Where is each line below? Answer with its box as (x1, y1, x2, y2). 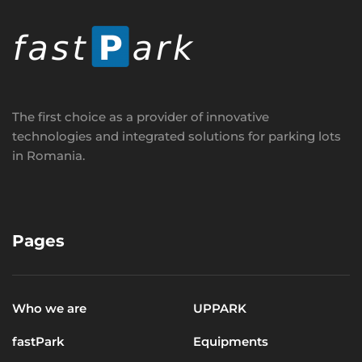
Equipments (193, 333, 268, 349)
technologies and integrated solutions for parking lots (12, 128, 341, 144)
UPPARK (193, 300, 246, 316)
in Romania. (12, 147, 85, 163)
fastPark (12, 333, 65, 349)
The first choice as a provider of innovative (12, 108, 269, 124)
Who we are (12, 300, 86, 316)
